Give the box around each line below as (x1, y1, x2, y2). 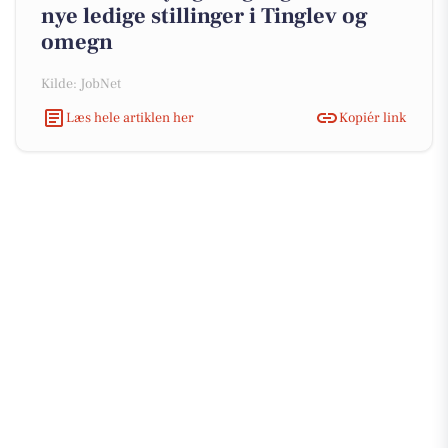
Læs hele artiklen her (66, 108, 194, 127)
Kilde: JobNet (41, 75, 121, 93)
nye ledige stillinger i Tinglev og (41, 2, 368, 30)
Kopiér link (339, 108, 406, 127)
